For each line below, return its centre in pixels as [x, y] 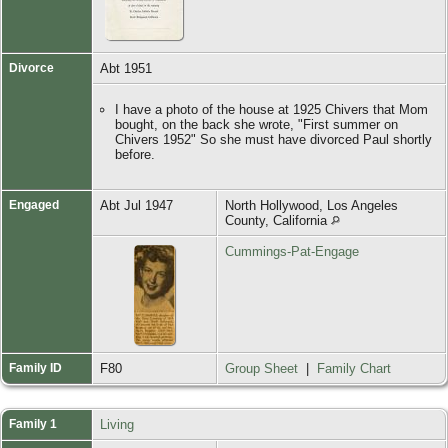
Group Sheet [261, 368]
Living [117, 424]
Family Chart [354, 368]
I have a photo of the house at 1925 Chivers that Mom [271, 109]
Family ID [35, 367]
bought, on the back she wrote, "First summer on [256, 124]
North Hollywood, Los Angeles [311, 205]
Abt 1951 [128, 68]
